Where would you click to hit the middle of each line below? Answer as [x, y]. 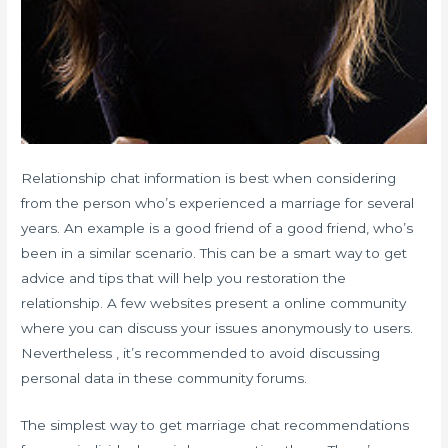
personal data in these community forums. [164, 377]
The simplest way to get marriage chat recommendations [215, 424]
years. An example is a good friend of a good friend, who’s [217, 227]
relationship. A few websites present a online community [214, 302]
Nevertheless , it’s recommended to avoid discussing [201, 352]
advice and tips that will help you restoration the [184, 277]
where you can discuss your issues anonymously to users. [217, 327]
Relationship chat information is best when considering [209, 177]
